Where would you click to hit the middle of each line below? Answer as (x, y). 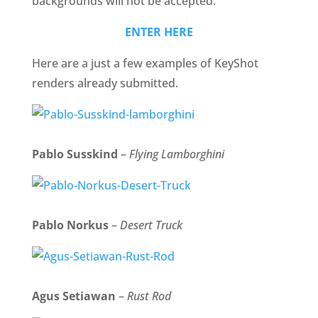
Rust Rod (149, 296)
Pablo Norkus (70, 225)
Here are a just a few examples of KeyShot (145, 63)
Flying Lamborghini (176, 154)
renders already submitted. (105, 83)
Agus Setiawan (73, 296)
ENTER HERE (159, 32)
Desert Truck (151, 225)
